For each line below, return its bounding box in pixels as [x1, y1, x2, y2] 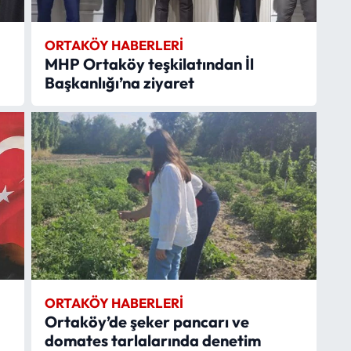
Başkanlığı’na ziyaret [44, 72, 194, 92]
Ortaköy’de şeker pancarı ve [44, 311, 249, 331]
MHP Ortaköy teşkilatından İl [44, 53, 254, 74]
